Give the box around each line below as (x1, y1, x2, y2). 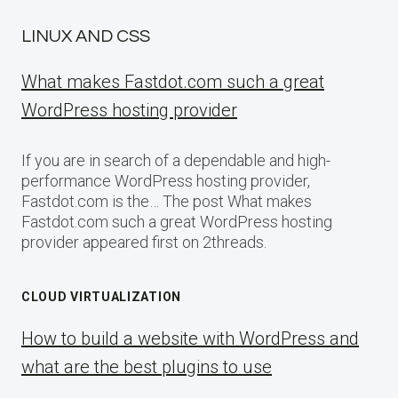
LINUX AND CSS (21, 28, 150, 46)
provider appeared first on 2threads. (21, 233, 267, 252)
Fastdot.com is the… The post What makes (21, 192, 312, 211)
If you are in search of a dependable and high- (21, 151, 330, 171)
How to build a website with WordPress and (21, 328, 359, 350)
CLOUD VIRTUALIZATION (21, 290, 181, 305)
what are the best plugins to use (21, 356, 272, 378)
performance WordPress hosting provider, (21, 171, 310, 191)
